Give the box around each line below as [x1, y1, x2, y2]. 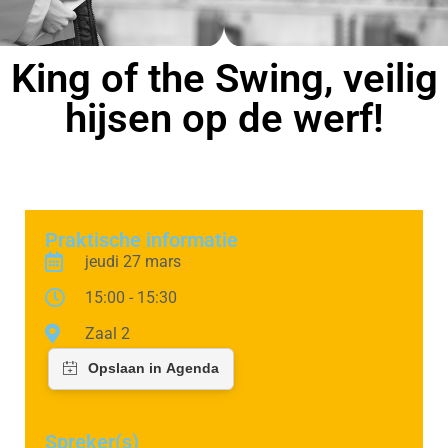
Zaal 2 [85, 323, 130, 343]
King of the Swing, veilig [10, 54, 438, 102]
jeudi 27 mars [85, 251, 181, 271]
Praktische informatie [45, 227, 238, 252]
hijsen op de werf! [64, 94, 384, 142]
